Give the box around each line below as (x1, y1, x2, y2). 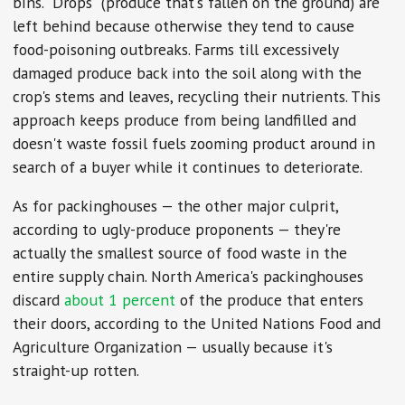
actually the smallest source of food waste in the (13, 242, 348, 264)
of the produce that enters (180, 289, 364, 311)
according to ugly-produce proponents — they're (13, 219, 342, 240)
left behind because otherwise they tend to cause (13, 14, 355, 36)
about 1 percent (64, 289, 181, 311)
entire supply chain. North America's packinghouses (13, 266, 364, 287)
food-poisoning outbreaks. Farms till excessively (13, 38, 339, 60)
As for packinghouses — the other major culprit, (13, 195, 339, 217)
